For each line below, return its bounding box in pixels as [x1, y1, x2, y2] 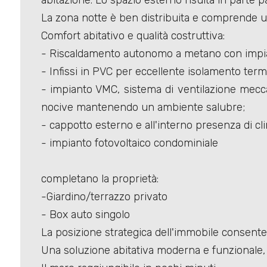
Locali [18, 42, 45, 55]
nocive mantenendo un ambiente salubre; [41, 101, 245, 114]
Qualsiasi [27, 92, 70, 103]
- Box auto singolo [41, 208, 130, 222]
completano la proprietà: [41, 172, 159, 186]
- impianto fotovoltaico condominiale [41, 136, 218, 150]
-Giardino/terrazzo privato [41, 190, 167, 204]
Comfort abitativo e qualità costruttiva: [41, 29, 225, 43]
